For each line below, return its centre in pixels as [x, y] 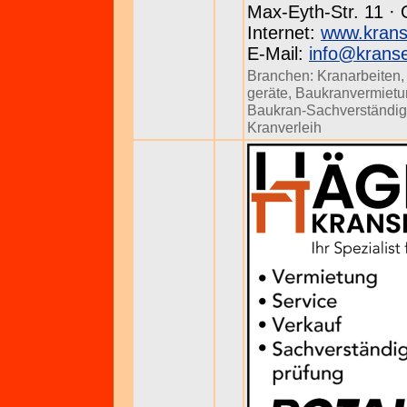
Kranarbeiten [359, 75]
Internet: [284, 33]
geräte [268, 93]
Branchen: [282, 75]
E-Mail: [278, 54]
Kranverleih [284, 127]
